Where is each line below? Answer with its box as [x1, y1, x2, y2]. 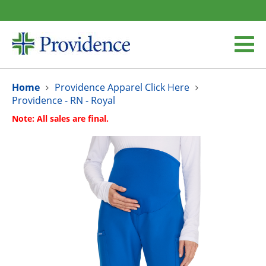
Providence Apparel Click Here [55, 81, 189, 94]
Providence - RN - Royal [12, 94, 115, 107]
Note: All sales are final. [12, 113, 109, 124]
